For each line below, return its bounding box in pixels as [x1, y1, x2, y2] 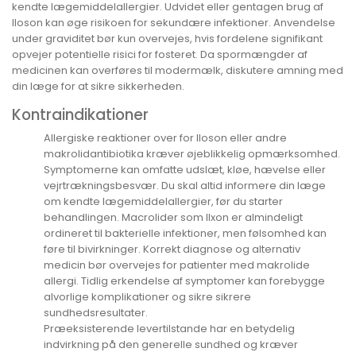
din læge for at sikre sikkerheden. [12, 79, 184, 95]
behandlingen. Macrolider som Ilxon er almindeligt [44, 209, 303, 225]
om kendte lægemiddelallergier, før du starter [44, 193, 283, 209]
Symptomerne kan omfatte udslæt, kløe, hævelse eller [44, 161, 326, 177]
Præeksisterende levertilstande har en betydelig [44, 320, 295, 336]
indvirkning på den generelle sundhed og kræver [44, 336, 298, 352]
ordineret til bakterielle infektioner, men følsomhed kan [44, 225, 327, 241]
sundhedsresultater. [44, 304, 148, 320]
